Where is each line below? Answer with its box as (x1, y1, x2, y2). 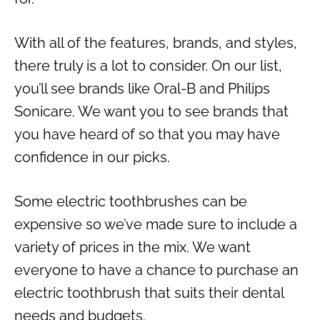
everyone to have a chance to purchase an (14, 261, 299, 279)
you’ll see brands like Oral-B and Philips (14, 79, 270, 97)
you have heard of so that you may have (14, 125, 280, 143)
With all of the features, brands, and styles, (14, 34, 297, 51)
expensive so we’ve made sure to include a (14, 215, 297, 233)
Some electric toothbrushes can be (14, 192, 247, 210)
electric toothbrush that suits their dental (14, 284, 284, 301)
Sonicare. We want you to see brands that (14, 102, 289, 120)
